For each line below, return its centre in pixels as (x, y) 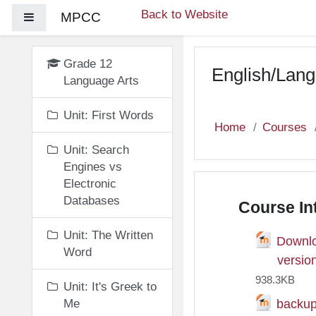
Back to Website (185, 14)
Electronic (90, 183)
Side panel (58, 17)
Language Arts (101, 80)
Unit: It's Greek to (110, 286)
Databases (92, 200)
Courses (285, 127)
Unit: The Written (108, 235)
